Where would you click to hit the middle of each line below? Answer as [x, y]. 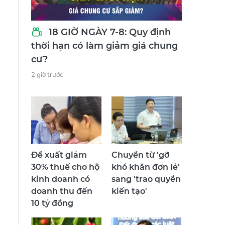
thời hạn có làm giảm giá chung [104, 46]
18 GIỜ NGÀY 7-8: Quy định [108, 32]
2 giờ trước [47, 75]
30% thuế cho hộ [65, 167]
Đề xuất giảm [59, 155]
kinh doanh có [61, 179]
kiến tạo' [129, 191]
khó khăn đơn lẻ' [146, 167]
